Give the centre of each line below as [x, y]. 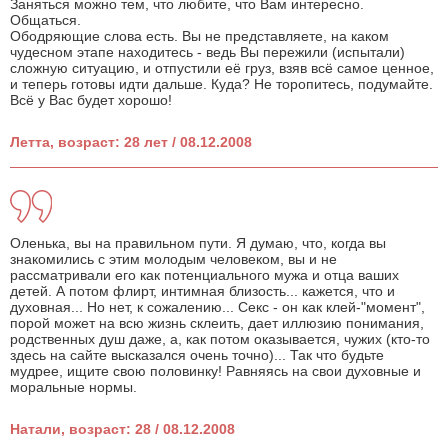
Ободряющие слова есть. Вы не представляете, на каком [199, 36]
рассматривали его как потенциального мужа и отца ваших [204, 275]
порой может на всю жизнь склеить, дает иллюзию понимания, [217, 323]
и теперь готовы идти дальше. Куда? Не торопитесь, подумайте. [221, 84]
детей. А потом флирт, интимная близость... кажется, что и [202, 291]
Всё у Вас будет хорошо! [91, 100]
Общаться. [45, 20]
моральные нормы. [73, 387]
